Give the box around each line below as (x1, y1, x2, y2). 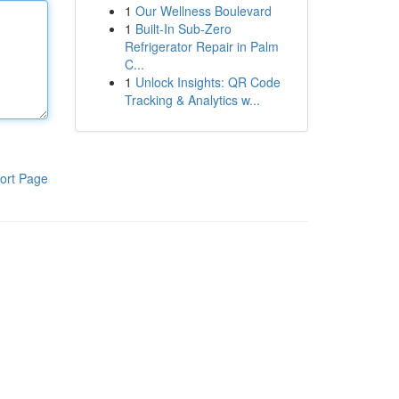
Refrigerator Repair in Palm (124, 37, 279, 55)
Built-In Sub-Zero (134, 20, 232, 37)
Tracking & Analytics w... (124, 91, 260, 109)
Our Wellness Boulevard (134, 2, 272, 20)
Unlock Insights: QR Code (134, 73, 281, 91)
